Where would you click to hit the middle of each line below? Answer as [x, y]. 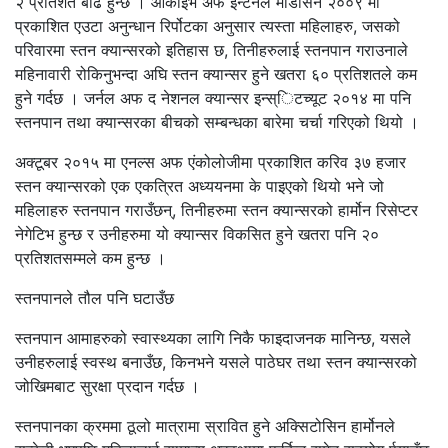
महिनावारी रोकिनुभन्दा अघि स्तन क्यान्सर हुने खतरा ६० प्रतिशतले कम [216, 73]
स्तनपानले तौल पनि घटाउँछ [94, 297]
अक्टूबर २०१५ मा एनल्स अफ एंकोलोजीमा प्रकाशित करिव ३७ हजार [210, 161]
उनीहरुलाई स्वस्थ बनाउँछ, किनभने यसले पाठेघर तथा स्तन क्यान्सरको [216, 361]
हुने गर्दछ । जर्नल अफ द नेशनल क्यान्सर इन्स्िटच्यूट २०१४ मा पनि [213, 97]
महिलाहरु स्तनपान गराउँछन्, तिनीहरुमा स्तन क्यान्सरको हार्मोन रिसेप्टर [216, 209]
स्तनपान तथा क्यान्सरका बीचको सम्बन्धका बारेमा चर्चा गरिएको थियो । [217, 121]
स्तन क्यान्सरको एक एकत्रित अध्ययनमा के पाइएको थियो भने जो [199, 185]
